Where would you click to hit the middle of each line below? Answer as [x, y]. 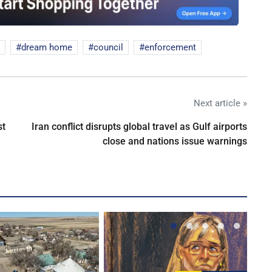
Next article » [220, 104]
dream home [47, 48]
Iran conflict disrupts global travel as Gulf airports [139, 127]
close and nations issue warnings [175, 141]
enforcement [170, 48]
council [108, 48]
